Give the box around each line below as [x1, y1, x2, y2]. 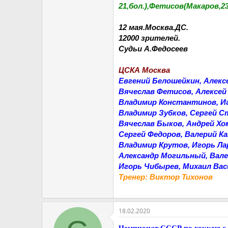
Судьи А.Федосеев [119, 44, 188, 53]
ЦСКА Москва [119, 66, 170, 74]
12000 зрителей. [119, 34, 180, 42]
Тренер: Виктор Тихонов [119, 173, 213, 181]
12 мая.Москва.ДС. [119, 23, 188, 32]
